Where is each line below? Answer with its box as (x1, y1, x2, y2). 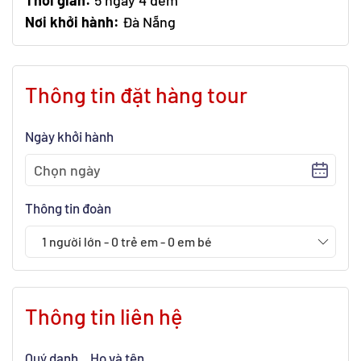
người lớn (47, 234, 102, 249)
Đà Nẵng (119, 13, 176, 31)
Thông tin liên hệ (25, 303, 183, 329)
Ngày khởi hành (25, 128, 114, 144)
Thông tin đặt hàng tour (25, 81, 247, 107)
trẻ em (121, 234, 158, 249)
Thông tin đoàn (25, 200, 111, 216)
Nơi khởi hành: (25, 13, 119, 31)
